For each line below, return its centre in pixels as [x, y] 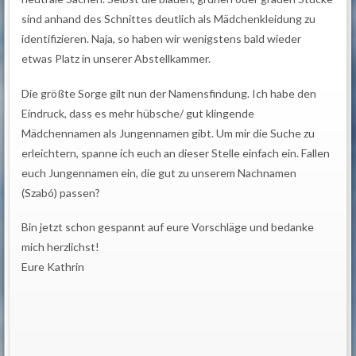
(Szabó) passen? [61, 192]
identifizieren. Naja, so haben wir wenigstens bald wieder [162, 39]
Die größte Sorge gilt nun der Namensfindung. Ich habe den [169, 93]
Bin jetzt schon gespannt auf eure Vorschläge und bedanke [168, 226]
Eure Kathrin [53, 266]
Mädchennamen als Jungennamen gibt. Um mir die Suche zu [168, 133]
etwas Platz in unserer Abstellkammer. [116, 59]
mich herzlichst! [61, 246]
